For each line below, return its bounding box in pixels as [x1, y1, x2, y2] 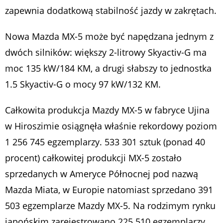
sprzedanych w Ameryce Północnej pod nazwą [5, 168, 198, 180]
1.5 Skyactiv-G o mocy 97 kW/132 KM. [5, 78, 161, 91]
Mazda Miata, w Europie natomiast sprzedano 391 [5, 184, 213, 196]
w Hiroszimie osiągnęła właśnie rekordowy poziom [5, 120, 217, 132]
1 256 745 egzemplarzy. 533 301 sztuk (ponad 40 [5, 136, 205, 148]
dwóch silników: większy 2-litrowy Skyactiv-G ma [5, 46, 207, 59]
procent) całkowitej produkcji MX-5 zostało [5, 152, 182, 164]
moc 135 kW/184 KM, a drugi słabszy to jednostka [5, 62, 212, 75]
